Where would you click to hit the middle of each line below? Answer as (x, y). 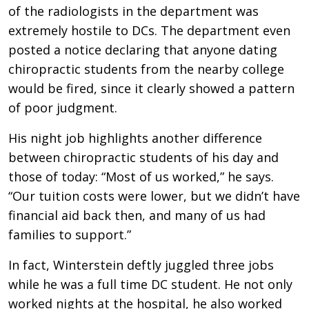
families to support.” (70, 234)
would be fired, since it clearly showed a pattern (151, 88)
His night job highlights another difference (135, 138)
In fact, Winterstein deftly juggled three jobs (141, 265)
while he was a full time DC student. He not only (150, 284)
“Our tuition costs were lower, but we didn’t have (154, 196)
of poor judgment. (63, 107)
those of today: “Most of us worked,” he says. (143, 176)
